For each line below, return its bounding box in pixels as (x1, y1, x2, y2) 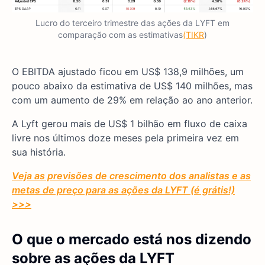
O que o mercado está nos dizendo (12, 230, 251, 248)
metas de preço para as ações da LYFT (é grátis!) (12, 183, 235, 196)
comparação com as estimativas (58, 29, 183, 40)
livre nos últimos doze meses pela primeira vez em (12, 131, 239, 144)
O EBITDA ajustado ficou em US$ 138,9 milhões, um (12, 65, 244, 77)
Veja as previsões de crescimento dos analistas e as (12, 169, 251, 182)
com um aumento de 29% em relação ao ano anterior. (12, 93, 253, 106)
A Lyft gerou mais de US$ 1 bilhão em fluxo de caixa (12, 117, 247, 130)
